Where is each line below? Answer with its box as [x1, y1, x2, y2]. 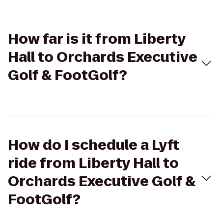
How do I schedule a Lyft [8, 136, 179, 155]
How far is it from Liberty [8, 29, 186, 49]
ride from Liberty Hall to [8, 154, 179, 173]
